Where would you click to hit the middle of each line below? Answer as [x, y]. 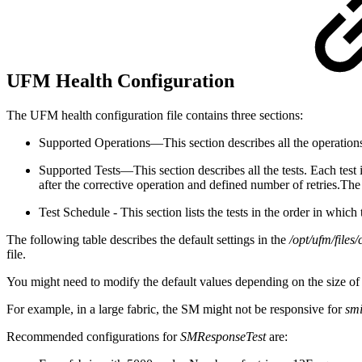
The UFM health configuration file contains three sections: [155, 115]
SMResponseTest [223, 336]
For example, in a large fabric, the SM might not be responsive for [176, 309]
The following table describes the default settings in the [148, 239]
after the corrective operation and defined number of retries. [189, 184]
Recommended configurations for [93, 336]
